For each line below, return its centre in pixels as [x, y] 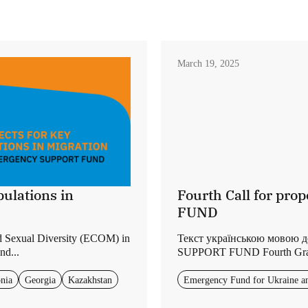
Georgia [40, 279]
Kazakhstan [90, 279]
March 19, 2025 [208, 64]
